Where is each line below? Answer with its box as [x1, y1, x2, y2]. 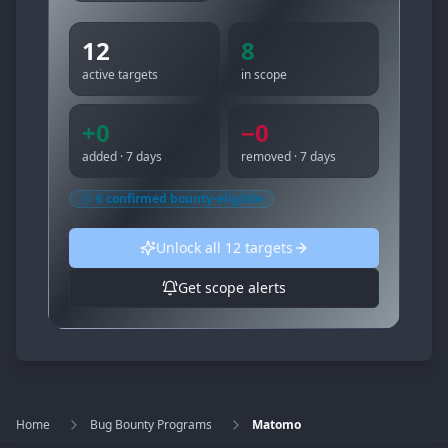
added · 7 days [82, 148, 162, 165]
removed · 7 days [241, 148, 336, 165]
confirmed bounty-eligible [103, 190, 263, 207]
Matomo [252, 416, 301, 433]
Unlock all [155, 238, 225, 257]
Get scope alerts [178, 278, 286, 297]
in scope [241, 66, 287, 83]
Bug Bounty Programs [90, 416, 212, 433]
